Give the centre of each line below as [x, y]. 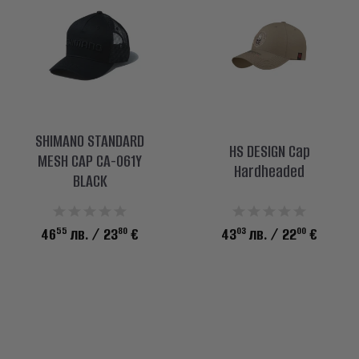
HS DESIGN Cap [269, 151]
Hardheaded [269, 171]
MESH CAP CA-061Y [90, 161]
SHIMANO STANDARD [90, 141]
